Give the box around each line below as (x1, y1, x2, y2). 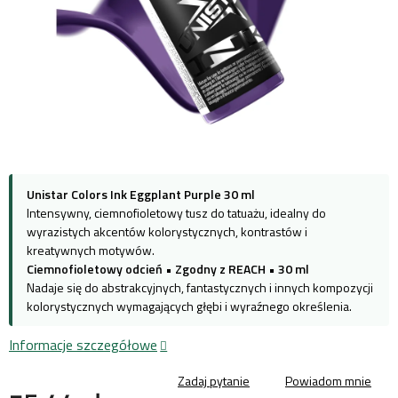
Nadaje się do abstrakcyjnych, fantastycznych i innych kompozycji (27, 277, 373, 297)
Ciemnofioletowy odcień (27, 259, 163, 278)
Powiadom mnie (285, 370, 371, 390)
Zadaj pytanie (178, 370, 250, 390)
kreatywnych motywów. (27, 240, 155, 259)
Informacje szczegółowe (9, 333, 157, 355)
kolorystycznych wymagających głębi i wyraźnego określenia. (27, 296, 352, 315)
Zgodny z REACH (175, 259, 266, 278)
